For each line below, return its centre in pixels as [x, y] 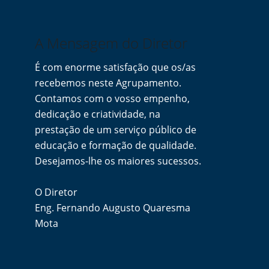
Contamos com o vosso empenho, [113, 98]
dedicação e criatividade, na [98, 114]
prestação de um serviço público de [116, 130]
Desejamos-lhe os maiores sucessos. [118, 161]
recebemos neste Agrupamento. [108, 83]
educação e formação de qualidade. [116, 145]
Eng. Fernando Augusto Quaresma [113, 208]
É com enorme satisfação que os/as [116, 67]
